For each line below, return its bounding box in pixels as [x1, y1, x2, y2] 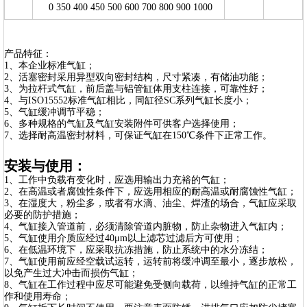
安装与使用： [4, 158, 86, 173]
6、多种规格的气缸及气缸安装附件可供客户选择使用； [4, 119, 239, 129]
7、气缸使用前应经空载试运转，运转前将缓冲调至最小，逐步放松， [4, 256, 297, 267]
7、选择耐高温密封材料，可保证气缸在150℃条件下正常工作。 [4, 130, 272, 140]
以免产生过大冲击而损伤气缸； [4, 268, 138, 278]
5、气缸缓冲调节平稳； [4, 107, 105, 117]
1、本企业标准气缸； [4, 60, 95, 71]
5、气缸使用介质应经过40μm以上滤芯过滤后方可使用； [4, 233, 243, 243]
